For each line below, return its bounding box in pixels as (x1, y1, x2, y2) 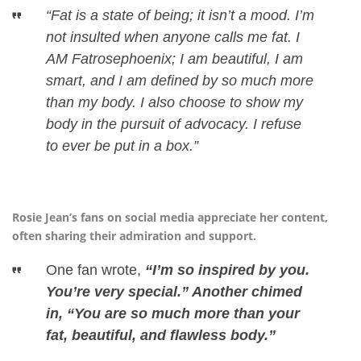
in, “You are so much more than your (45, 305, 300, 322)
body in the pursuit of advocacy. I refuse (45, 116, 301, 133)
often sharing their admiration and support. (12, 228, 256, 244)
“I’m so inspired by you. (144, 262, 309, 279)
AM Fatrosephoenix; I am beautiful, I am (45, 51, 303, 68)
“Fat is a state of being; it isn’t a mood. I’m (45, 7, 314, 24)
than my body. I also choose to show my (45, 94, 303, 111)
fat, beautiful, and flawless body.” (45, 327, 276, 344)
